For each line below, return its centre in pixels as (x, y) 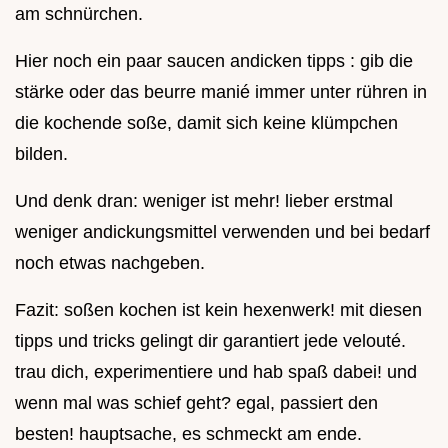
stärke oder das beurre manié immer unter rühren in (221, 92)
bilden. (41, 154)
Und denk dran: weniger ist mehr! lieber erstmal (204, 201)
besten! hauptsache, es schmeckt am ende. (188, 434)
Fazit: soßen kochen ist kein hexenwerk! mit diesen (218, 310)
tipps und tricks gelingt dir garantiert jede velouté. (210, 341)
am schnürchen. (79, 14)
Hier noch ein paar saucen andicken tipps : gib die (214, 61)
